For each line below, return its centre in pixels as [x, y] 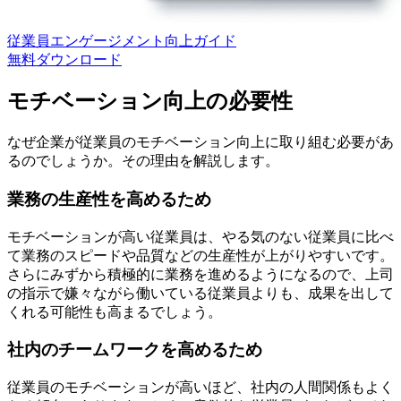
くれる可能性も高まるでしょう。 [115, 311]
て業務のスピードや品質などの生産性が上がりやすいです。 [200, 255]
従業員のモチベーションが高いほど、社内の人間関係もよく [200, 388]
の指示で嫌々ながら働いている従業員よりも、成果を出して [200, 293]
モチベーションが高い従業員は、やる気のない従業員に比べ [200, 236]
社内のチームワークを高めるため [135, 350]
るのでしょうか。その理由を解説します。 [143, 161]
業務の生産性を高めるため [109, 200]
